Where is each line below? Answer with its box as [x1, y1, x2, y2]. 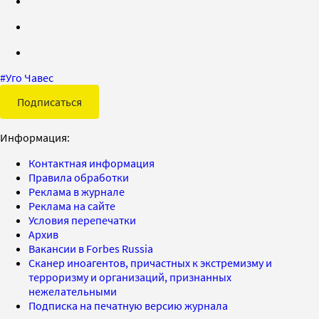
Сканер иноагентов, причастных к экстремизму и [28, 255, 272, 270]
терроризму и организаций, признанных [28, 269, 231, 284]
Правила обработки [28, 169, 129, 184]
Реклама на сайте [28, 198, 115, 213]
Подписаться [17, 94, 82, 109]
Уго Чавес [6, 70, 53, 85]
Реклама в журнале [28, 184, 125, 199]
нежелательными [28, 283, 117, 298]
